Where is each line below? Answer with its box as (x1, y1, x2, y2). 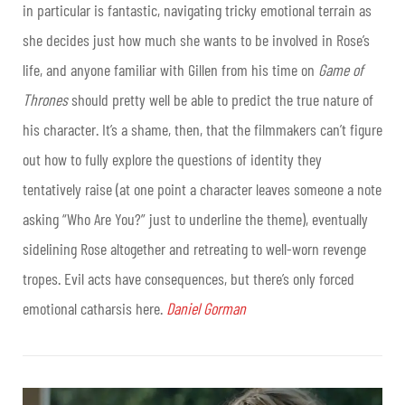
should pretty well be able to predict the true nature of (68, 89, 373, 109)
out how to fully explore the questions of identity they (23, 148, 322, 169)
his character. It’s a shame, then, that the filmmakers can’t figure (23, 118, 382, 139)
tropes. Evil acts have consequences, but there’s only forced (23, 268, 354, 288)
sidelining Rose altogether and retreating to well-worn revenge (23, 238, 366, 259)
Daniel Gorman (166, 297, 246, 318)
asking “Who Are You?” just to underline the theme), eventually (23, 208, 368, 229)
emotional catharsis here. (23, 297, 166, 318)
